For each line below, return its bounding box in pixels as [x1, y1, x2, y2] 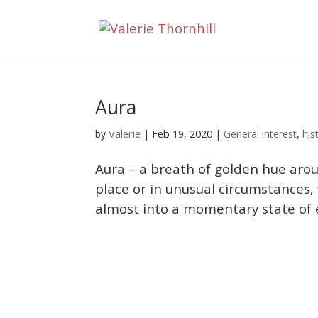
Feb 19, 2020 [152, 127, 213, 141]
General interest [224, 127, 297, 141]
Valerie [109, 126, 141, 141]
